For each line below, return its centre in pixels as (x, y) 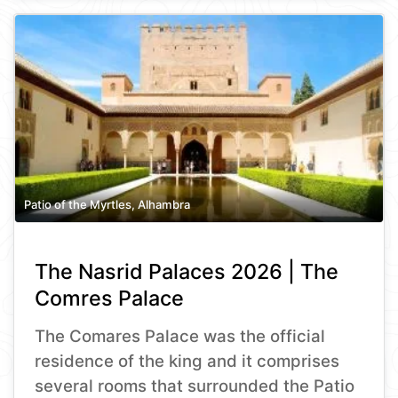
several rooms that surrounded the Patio (195, 386)
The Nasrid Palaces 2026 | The (187, 271)
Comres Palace (110, 298)
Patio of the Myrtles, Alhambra (107, 204)
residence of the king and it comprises (187, 361)
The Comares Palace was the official (180, 336)
